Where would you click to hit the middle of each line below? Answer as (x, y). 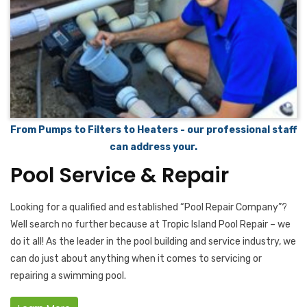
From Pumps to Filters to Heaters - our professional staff (153, 130)
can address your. (153, 147)
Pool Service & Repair (120, 176)
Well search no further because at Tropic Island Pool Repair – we (150, 225)
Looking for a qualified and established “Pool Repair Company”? (149, 208)
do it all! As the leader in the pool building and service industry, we (153, 242)
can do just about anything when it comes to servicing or (136, 259)
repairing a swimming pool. (68, 276)
